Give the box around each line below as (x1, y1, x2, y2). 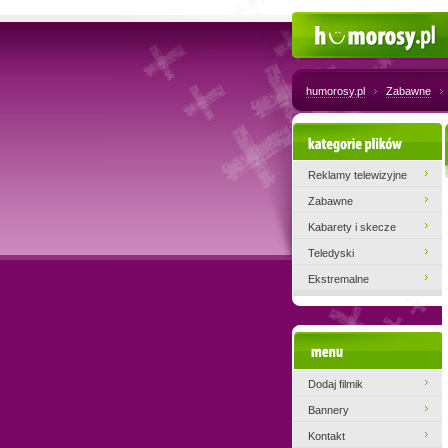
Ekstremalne (308, 273, 369, 285)
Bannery (308, 404, 349, 416)
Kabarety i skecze (308, 221, 396, 233)
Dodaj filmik (308, 378, 363, 390)
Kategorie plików (322, 135, 412, 147)
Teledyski (308, 247, 354, 259)
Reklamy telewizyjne (308, 169, 407, 181)
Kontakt (308, 430, 345, 442)
